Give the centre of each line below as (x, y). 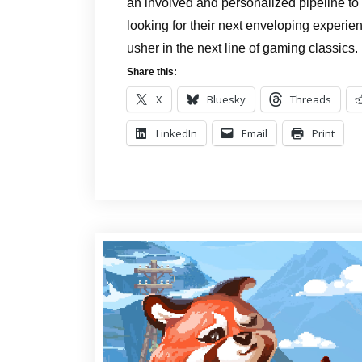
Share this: (152, 72)
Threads (311, 99)
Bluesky (226, 99)
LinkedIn (177, 133)
